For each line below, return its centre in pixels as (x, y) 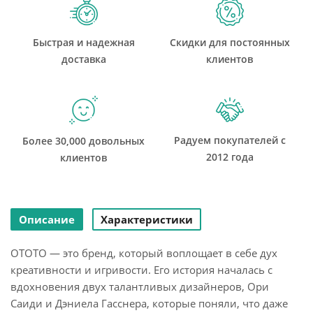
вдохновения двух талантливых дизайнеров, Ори (140, 286)
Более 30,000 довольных (83, 141)
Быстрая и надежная (83, 42)
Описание (47, 219)
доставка (83, 59)
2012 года (230, 157)
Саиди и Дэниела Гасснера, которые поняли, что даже (149, 303)
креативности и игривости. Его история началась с (141, 270)
